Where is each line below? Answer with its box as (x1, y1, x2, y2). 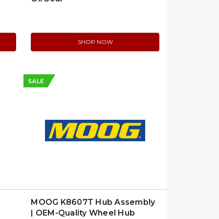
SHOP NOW (77, 38, 113, 45)
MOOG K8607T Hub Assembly (31, 197, 155, 207)
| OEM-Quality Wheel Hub (31, 208, 135, 218)
